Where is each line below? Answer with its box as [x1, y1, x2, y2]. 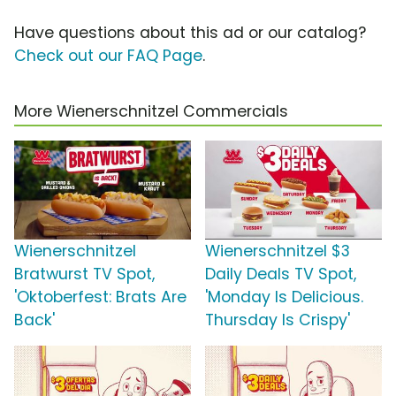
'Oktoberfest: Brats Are [14, 286, 187, 308]
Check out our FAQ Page [14, 45, 202, 67]
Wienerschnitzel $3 [205, 240, 350, 263]
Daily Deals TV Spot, [205, 263, 356, 286]
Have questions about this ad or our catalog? [14, 22, 366, 44]
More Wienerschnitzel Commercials [14, 101, 288, 123]
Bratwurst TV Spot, [14, 263, 155, 286]
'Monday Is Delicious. [205, 286, 363, 308]
